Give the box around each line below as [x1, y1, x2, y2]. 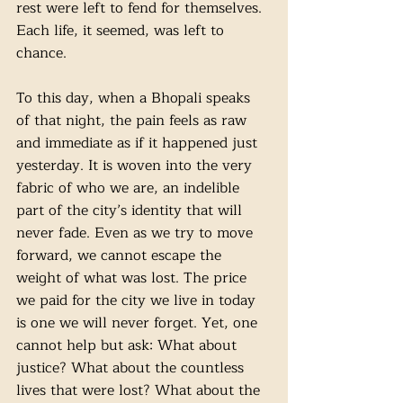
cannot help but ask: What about [16, 334, 241, 357]
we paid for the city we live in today [16, 289, 260, 312]
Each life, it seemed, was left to [16, 19, 228, 42]
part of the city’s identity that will [16, 199, 246, 222]
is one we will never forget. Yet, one [16, 311, 262, 335]
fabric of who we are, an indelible [16, 176, 244, 200]
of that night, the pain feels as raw [16, 109, 251, 132]
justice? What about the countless [16, 356, 248, 380]
